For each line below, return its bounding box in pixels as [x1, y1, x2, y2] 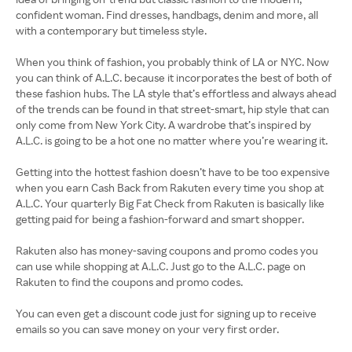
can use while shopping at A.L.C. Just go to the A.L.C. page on [16, 259, 306, 273]
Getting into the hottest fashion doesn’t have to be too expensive [16, 165, 330, 178]
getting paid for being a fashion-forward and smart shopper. [16, 212, 306, 225]
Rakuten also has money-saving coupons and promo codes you [16, 244, 318, 257]
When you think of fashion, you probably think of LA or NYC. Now [16, 55, 329, 68]
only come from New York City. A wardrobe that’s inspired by [16, 118, 311, 131]
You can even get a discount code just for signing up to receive [16, 306, 317, 320]
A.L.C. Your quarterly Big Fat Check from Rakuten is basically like [16, 196, 324, 210]
